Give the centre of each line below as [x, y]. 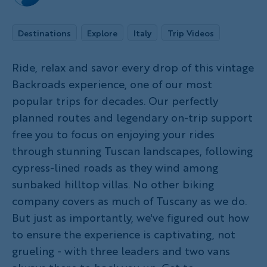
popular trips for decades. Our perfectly [115, 101]
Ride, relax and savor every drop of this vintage [133, 67]
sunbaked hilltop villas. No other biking [113, 184]
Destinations [44, 33]
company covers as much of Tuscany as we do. [129, 201]
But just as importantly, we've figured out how [131, 218]
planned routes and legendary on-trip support [132, 117]
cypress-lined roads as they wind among [115, 167]
